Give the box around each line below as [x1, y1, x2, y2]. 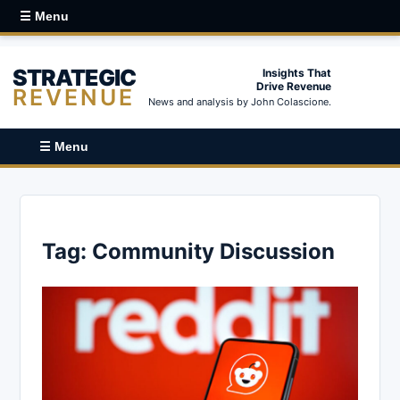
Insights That [262, 66, 331, 79]
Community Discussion [92, 237, 335, 264]
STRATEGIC [12, 63, 136, 91]
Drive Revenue [256, 79, 331, 93]
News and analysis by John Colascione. [148, 96, 331, 108]
